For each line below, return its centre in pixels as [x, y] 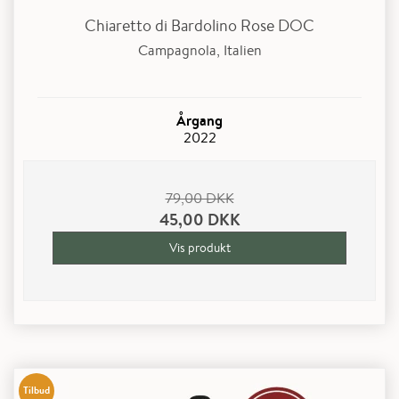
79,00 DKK [199, 198]
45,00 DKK [199, 219]
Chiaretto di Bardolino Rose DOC [199, 25]
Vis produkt [199, 247]
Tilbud [37, 390]
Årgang [199, 120]
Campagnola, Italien [199, 50]
